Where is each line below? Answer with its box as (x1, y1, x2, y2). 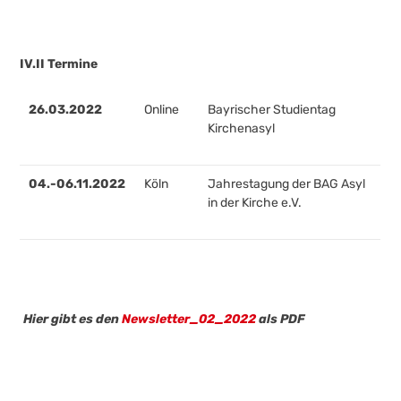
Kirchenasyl (208, 121, 276, 136)
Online (144, 102, 180, 117)
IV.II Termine (20, 56, 98, 72)
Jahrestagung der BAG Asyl (208, 176, 366, 192)
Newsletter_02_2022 (119, 311, 257, 327)
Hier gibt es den (23, 311, 120, 327)
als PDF (256, 311, 306, 327)
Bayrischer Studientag (208, 102, 337, 117)
